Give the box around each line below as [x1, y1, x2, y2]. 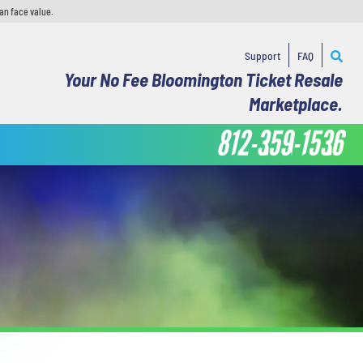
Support [244, 48, 280, 62]
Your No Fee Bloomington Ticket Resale [63, 68, 343, 91]
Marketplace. [248, 92, 343, 115]
